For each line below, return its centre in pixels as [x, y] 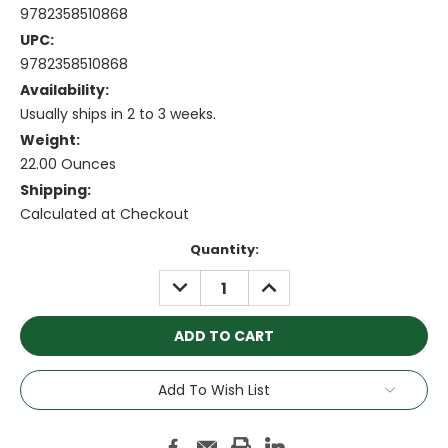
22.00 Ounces [68, 164]
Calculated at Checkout [104, 214]
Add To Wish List [214, 389]
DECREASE [201, 280]
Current [48, 250]
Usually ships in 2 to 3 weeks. [118, 114]
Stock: [43, 269]
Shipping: [55, 190]
